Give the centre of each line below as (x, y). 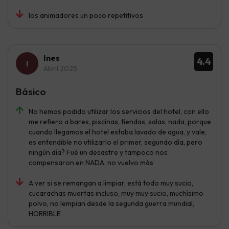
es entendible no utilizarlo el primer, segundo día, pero (116, 142)
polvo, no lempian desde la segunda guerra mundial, (111, 204)
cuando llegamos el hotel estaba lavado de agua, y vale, (118, 132)
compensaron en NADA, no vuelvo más (91, 163)
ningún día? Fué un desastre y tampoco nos (98, 153)
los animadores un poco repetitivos (86, 16)
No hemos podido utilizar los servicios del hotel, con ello (119, 112)
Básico (31, 92)
